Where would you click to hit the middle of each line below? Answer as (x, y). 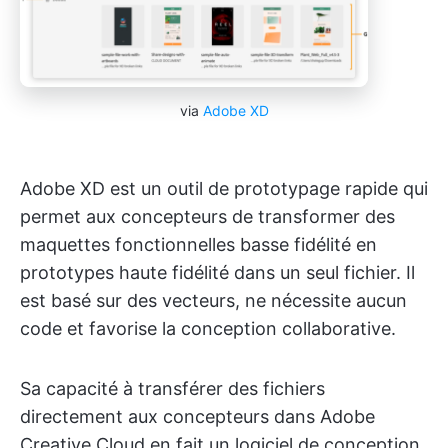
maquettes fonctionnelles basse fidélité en (198, 244)
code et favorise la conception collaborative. (208, 328)
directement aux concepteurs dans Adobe (197, 416)
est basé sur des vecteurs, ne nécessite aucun (213, 300)
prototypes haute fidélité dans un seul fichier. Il (217, 272)
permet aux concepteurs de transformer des (207, 216)
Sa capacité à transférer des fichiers (172, 388)
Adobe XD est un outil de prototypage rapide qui (224, 188)
